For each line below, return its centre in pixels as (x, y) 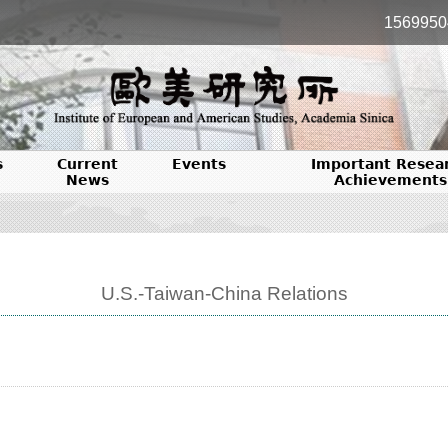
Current (87, 164)
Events (198, 164)
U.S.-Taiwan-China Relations (224, 293)
